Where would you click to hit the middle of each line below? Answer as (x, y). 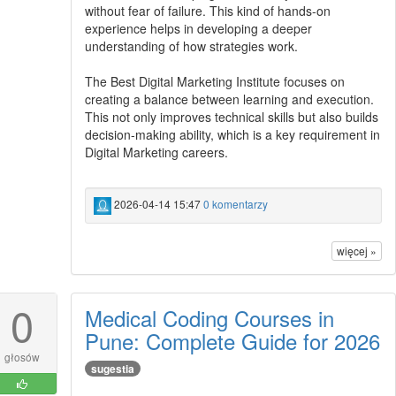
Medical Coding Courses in (209, 318)
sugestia (112, 369)
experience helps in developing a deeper (198, 29)
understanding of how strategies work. (191, 46)
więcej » (356, 251)
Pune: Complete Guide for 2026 (232, 341)
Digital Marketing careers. (156, 152)
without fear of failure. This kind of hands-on (207, 11)
